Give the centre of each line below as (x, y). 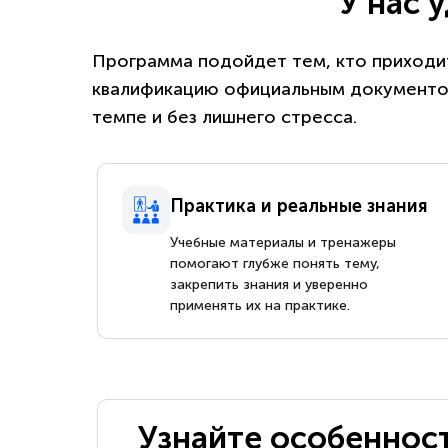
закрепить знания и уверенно (269, 284)
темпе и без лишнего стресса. (224, 116)
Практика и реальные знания (299, 205)
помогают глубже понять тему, (275, 263)
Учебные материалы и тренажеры (283, 242)
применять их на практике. (260, 305)
